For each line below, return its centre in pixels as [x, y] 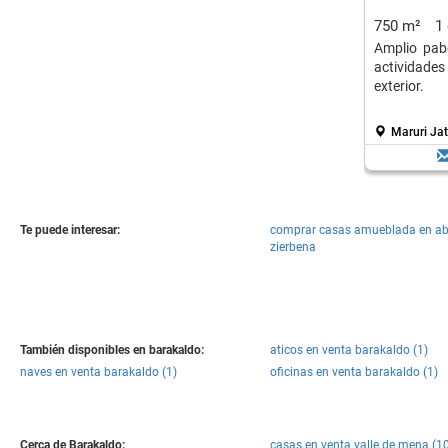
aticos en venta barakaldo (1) [349, 350]
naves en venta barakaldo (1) [98, 372]
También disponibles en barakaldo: [112, 350]
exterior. [398, 86]
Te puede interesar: [70, 230]
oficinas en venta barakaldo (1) [354, 372]
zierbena [293, 247]
